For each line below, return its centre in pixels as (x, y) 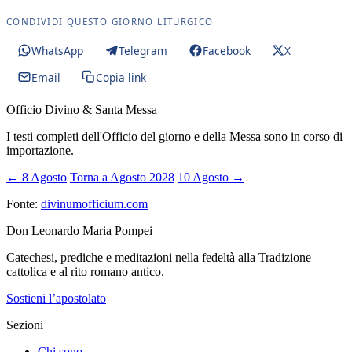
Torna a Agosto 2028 (122, 177)
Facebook (226, 50)
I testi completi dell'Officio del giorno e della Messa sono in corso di (174, 136)
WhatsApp (57, 50)
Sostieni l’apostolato (56, 298)
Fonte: (24, 204)
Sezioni (25, 325)
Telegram (143, 50)
